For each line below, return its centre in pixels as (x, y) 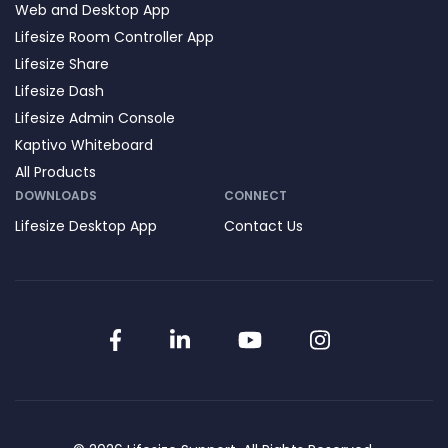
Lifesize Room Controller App (114, 36)
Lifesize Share (62, 63)
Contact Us (263, 225)
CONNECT (255, 195)
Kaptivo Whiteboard (84, 144)
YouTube (310, 339)
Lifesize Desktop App (86, 225)
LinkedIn (234, 339)
